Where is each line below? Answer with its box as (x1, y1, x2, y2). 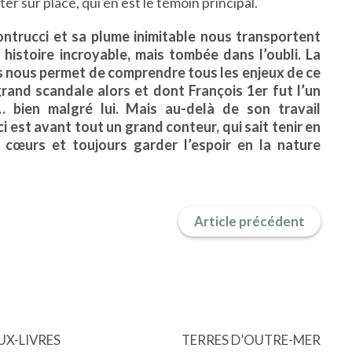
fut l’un (272, 82, 321, 99)
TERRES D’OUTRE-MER (181, 332, 321, 348)
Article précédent (194, 213, 305, 229)
